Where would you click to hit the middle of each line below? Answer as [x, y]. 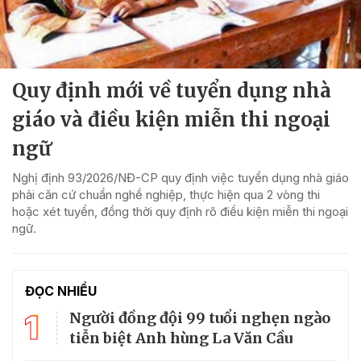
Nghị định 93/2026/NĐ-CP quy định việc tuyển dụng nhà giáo [180, 177]
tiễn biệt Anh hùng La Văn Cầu [181, 338]
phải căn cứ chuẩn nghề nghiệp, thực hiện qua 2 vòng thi [166, 194]
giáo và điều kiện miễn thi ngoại [171, 119]
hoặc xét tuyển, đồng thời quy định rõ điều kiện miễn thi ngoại [180, 211]
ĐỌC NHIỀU [61, 290]
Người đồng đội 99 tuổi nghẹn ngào [200, 317]
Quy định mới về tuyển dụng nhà [172, 90]
